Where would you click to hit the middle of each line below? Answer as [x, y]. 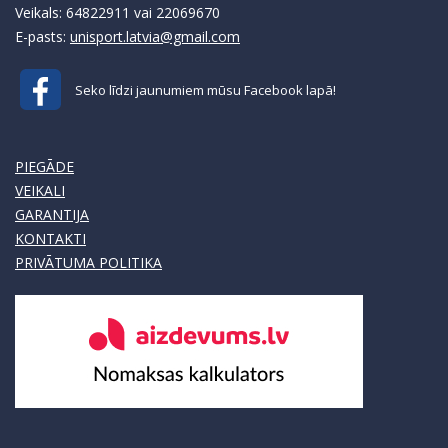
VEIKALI [40, 190]
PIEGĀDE [44, 166]
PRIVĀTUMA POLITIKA [88, 262]
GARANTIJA [52, 214]
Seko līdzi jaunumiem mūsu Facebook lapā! [201, 90]
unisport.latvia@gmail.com [155, 36]
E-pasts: [42, 36]
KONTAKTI [50, 238]
